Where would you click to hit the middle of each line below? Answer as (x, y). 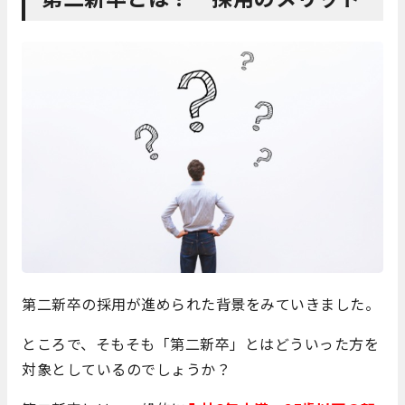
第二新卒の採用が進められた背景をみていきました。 (201, 304)
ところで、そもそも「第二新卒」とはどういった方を (200, 344)
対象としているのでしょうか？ (126, 369)
